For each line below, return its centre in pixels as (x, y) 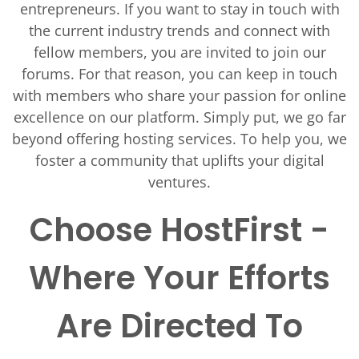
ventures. (179, 182)
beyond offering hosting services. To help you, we (179, 139)
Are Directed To (179, 326)
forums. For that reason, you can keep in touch (179, 74)
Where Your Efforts (179, 278)
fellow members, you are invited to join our (179, 52)
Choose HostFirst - (179, 230)
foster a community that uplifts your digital (179, 160)
